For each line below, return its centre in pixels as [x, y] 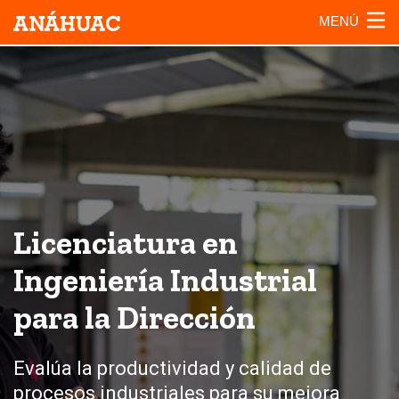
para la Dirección [134, 318]
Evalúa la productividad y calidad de [172, 368]
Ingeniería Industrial [165, 280]
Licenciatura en [126, 243]
